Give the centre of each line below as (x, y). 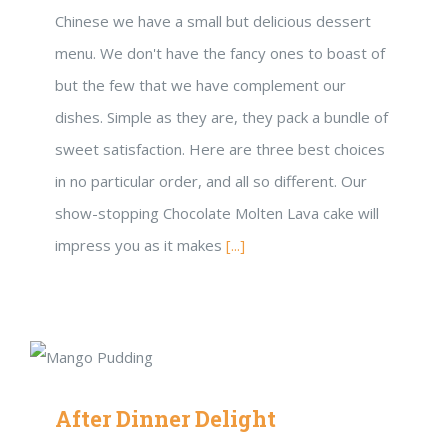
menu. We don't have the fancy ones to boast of (220, 53)
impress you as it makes (140, 245)
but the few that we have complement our (200, 85)
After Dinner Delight (165, 418)
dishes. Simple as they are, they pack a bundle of (221, 117)
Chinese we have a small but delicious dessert (213, 21)
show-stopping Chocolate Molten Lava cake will (217, 213)
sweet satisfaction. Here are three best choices (220, 149)
